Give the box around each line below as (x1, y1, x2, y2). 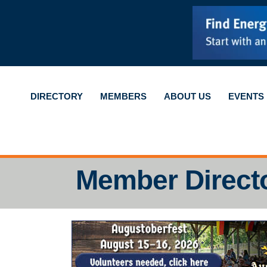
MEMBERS (100, 91, 147, 101)
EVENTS (228, 91, 264, 101)
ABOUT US (163, 91, 211, 101)
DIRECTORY (30, 91, 83, 101)
